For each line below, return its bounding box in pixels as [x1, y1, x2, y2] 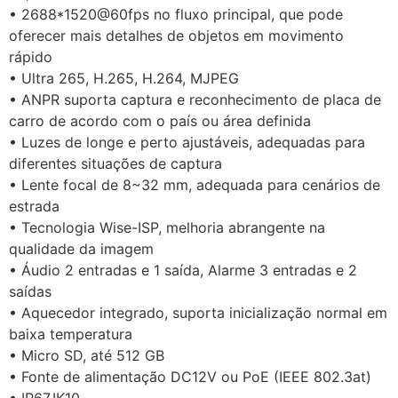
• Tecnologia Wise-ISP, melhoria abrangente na [9, 218, 325, 236]
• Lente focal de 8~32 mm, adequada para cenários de [9, 175, 380, 194]
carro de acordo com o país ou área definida [9, 111, 311, 130]
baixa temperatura [9, 324, 132, 343]
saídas [9, 282, 52, 300]
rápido [9, 47, 52, 66]
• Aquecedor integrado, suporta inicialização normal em [9, 303, 387, 322]
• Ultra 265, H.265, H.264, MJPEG [9, 68, 239, 87]
